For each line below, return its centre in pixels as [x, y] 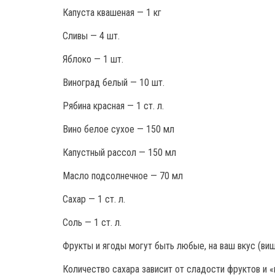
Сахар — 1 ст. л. [94, 199]
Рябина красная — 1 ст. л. [113, 106]
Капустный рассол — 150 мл [119, 152]
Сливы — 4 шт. [91, 36]
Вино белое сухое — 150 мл [118, 129]
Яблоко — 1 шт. [93, 59]
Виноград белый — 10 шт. [114, 82]
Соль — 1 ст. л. [92, 222]
